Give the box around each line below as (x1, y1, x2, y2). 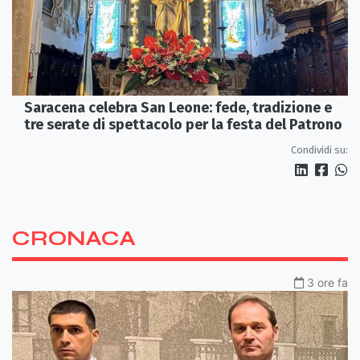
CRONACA (12, 225, 136, 251)
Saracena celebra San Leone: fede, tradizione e (24, 98, 332, 117)
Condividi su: (291, 143, 348, 156)
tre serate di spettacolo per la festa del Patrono (24, 115, 342, 133)
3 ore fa (307, 275, 348, 289)
